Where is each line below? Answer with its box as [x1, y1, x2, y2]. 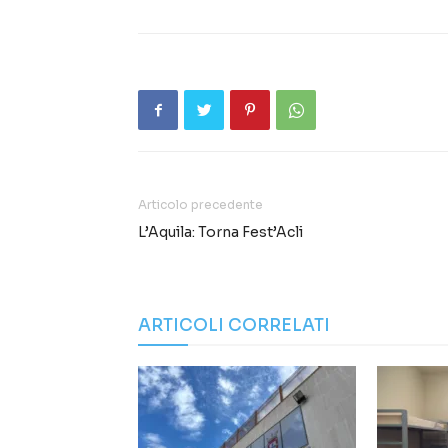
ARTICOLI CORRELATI [138, 315, 330, 337]
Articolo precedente [138, 197, 263, 213]
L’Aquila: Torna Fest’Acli [138, 223, 303, 242]
